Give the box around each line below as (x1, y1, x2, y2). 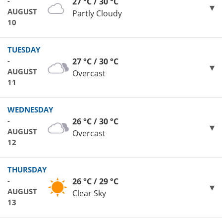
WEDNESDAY (7, 105, 53, 115)
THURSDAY (7, 165, 47, 175)
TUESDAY (7, 45, 40, 55)
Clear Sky (72, 188, 106, 199)
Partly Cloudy (72, 8, 122, 19)
